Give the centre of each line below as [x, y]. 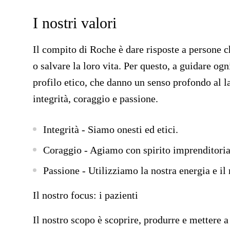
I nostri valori [75, 23]
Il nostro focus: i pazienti [85, 195]
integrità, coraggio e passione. [95, 99]
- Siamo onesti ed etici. [130, 129]
